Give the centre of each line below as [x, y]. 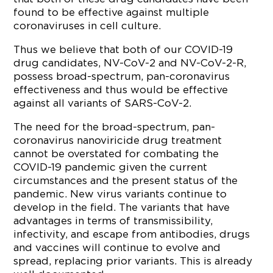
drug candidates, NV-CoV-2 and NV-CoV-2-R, [130, 63]
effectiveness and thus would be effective [121, 90]
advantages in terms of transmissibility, [113, 221]
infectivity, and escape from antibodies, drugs [132, 234]
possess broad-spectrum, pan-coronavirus [122, 76]
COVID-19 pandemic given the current [111, 167]
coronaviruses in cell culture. [87, 26]
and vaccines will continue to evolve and [117, 247]
